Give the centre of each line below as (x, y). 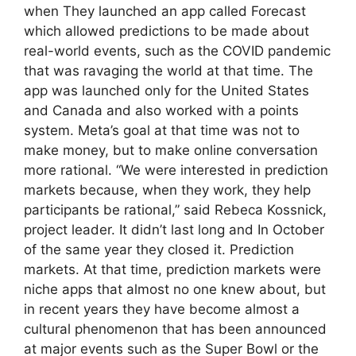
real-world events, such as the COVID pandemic (177, 50)
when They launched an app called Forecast (165, 11)
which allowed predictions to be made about (166, 31)
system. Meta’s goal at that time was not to (162, 130)
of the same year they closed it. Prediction (159, 249)
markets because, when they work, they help (167, 190)
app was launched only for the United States (166, 90)
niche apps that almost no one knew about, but (175, 289)
